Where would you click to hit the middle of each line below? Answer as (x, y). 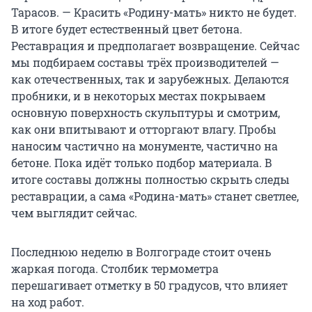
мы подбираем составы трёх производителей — (145, 63)
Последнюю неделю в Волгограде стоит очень (141, 252)
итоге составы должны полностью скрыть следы (150, 180)
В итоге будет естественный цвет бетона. (127, 29)
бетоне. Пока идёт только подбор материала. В (142, 163)
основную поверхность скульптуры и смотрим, (146, 113)
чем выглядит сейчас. (74, 213)
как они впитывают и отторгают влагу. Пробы (144, 130)
